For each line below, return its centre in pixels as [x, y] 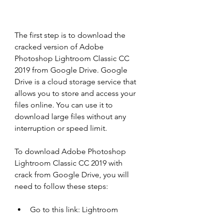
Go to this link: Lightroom [74, 209]
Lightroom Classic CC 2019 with [69, 163]
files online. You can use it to [64, 105]
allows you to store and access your [75, 93]
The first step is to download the [70, 35]
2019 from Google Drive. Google [71, 70]
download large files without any [70, 116]
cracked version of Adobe [59, 47]
